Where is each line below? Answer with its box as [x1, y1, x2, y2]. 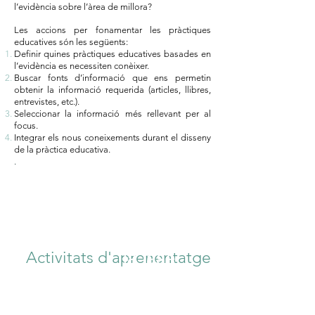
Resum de [108, 226, 191, 247]
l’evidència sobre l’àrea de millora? [14, 1, 152, 12]
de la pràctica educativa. [14, 144, 110, 155]
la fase [123, 247, 175, 269]
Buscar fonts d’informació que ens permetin [14, 72, 211, 83]
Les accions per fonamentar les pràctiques [14, 25, 211, 35]
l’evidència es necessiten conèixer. [14, 60, 151, 71]
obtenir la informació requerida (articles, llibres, [14, 84, 211, 95]
